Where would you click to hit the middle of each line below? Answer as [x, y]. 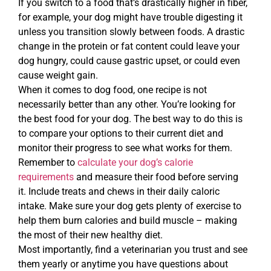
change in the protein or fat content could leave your [129, 47]
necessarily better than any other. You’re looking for [127, 105]
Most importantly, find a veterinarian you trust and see [133, 250]
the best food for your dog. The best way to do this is [130, 119]
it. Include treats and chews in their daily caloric [119, 192]
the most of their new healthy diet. [90, 235]
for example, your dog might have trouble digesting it [130, 18]
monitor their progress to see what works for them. [125, 148]
